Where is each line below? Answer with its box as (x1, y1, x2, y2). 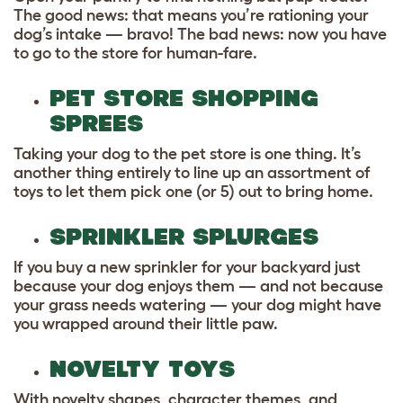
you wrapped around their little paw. (13, 315, 282, 333)
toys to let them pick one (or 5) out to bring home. (13, 183, 377, 201)
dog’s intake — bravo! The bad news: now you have (13, 25, 387, 43)
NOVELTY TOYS (49, 356, 243, 381)
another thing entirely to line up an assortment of (13, 164, 371, 182)
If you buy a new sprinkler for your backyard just (13, 258, 361, 276)
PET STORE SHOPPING (49, 85, 318, 111)
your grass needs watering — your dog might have (13, 296, 381, 314)
